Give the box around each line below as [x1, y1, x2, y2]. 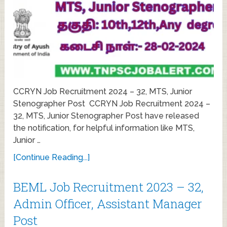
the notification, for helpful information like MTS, [13, 123, 195, 133]
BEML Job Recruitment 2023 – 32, [13, 179, 204, 196]
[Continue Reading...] [13, 153, 90, 163]
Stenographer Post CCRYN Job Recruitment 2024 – [13, 99, 211, 109]
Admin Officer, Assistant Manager [13, 196, 203, 212]
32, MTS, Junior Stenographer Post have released [13, 111, 200, 121]
